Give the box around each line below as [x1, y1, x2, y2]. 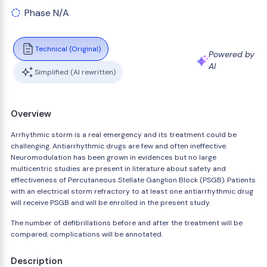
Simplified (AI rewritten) [35, 67, 116, 77]
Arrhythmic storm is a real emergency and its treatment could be [11, 130, 237, 139]
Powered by [209, 49, 255, 60]
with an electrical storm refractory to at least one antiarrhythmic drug [11, 187, 253, 196]
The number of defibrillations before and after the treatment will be [11, 218, 243, 228]
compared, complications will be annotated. [11, 229, 163, 239]
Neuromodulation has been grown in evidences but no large [11, 153, 216, 162]
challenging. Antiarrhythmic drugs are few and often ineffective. [11, 141, 227, 151]
